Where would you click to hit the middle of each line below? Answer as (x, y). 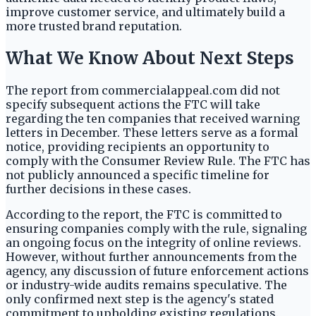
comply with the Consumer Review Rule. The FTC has (158, 161)
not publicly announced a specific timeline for (138, 175)
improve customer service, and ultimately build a (145, 12)
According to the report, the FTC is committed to (144, 215)
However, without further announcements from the (151, 257)
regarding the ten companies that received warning (153, 119)
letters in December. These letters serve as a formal (152, 133)
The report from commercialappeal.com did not (143, 91)
